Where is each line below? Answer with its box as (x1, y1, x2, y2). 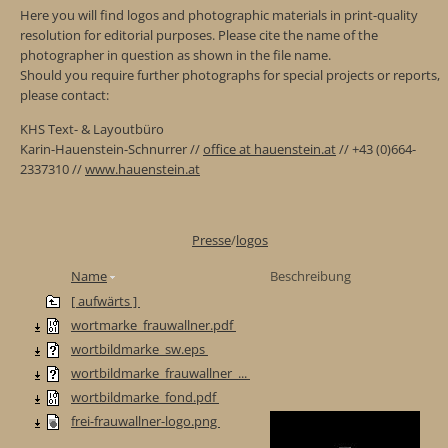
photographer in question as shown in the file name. (20, 46, 334, 65)
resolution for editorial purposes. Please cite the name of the (20, 26, 378, 45)
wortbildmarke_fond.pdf (71, 387, 219, 406)
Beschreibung (270, 266, 351, 285)
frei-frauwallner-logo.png (71, 411, 220, 430)
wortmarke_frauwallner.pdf (71, 315, 236, 334)
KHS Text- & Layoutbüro (20, 119, 164, 138)
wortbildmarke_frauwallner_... (71, 363, 250, 382)
